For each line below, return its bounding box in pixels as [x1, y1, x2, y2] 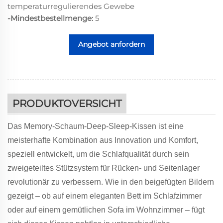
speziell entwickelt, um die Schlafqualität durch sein [7, 149, 189, 158]
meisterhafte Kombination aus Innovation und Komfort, [7, 135, 198, 144]
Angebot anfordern [78, 39, 145, 49]
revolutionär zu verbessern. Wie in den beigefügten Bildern [7, 177, 214, 186]
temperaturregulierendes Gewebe [7, 1, 134, 11]
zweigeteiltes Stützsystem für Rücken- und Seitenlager [7, 163, 200, 172]
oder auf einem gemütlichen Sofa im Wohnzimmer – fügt [7, 205, 205, 214]
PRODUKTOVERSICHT [12, 97, 121, 110]
